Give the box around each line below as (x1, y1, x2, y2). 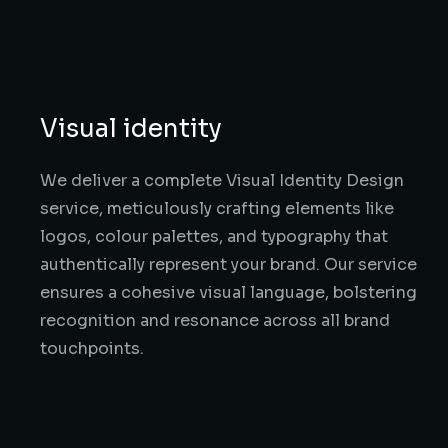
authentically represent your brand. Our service (40, 254, 417, 275)
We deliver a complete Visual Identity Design (40, 170, 404, 191)
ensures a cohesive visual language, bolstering (40, 282, 417, 303)
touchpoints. (40, 338, 144, 359)
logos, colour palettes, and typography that (40, 226, 388, 247)
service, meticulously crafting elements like (40, 198, 394, 219)
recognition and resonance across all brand (40, 310, 390, 331)
